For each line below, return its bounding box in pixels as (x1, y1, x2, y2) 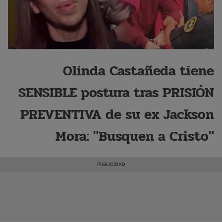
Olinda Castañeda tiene (63, 60, 214, 82)
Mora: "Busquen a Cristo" (55, 125, 214, 148)
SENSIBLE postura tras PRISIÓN (18, 82, 214, 104)
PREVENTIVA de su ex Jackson (20, 104, 214, 126)
